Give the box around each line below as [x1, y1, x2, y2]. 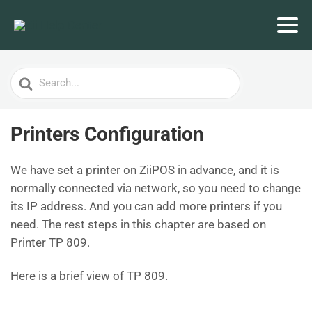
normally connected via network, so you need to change [10, 181, 301, 195]
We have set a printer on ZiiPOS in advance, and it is [10, 163, 279, 177]
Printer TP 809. [10, 235, 90, 249]
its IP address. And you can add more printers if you [10, 199, 282, 213]
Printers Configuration [10, 123, 204, 146]
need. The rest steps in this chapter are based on [10, 217, 266, 231]
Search [10, 70, 47, 84]
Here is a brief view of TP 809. [10, 269, 168, 283]
